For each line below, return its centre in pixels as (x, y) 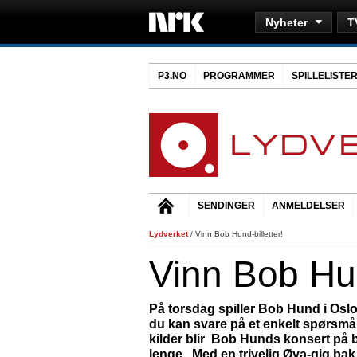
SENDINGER (226, 206)
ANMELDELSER (308, 206)
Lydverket (169, 234)
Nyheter (286, 22)
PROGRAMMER (239, 76)
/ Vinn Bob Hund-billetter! (235, 234)
